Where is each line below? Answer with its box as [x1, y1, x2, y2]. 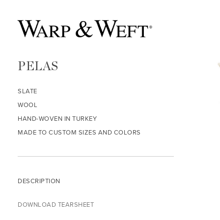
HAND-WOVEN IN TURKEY [18, 114, 97, 123]
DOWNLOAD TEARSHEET [18, 200, 94, 209]
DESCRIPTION [18, 176, 60, 185]
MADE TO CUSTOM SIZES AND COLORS [18, 128, 141, 137]
